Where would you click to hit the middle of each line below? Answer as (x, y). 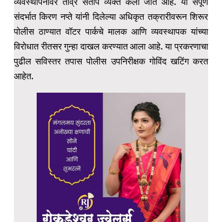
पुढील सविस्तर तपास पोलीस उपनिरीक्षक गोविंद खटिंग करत (111, 61)
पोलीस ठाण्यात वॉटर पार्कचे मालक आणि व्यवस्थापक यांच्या (111, 32)
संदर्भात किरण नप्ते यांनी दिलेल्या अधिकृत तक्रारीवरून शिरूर (111, 17)
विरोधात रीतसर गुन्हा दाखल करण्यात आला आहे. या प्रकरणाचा (111, 47)
